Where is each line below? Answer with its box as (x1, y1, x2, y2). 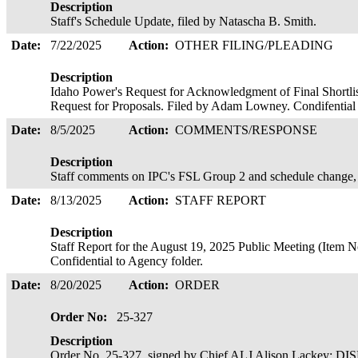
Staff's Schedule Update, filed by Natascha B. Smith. (50, 14, 323, 28)
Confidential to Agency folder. (50, 254, 209, 268)
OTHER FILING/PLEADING (175, 38, 336, 52)
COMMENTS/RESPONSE (175, 123, 320, 137)
